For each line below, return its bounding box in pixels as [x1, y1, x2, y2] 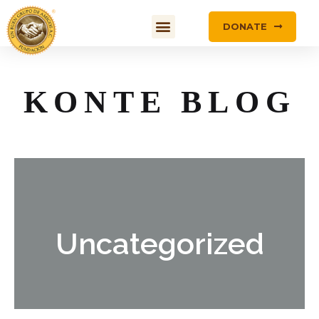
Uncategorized [55, 226, 264, 261]
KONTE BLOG [23, 84, 296, 120]
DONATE [223, 20, 268, 32]
